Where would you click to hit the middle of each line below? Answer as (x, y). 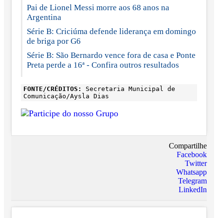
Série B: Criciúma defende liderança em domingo (111, 31)
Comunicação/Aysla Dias (66, 96)
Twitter (196, 163)
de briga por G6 (54, 41)
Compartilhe (188, 145)
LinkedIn (193, 189)
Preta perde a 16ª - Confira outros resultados (104, 65)
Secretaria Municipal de (128, 89)
